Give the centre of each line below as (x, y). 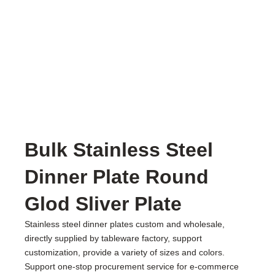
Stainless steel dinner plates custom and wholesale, (125, 224)
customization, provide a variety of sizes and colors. (125, 252)
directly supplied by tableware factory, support (114, 238)
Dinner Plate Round (117, 176)
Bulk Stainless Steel (119, 149)
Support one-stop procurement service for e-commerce (132, 266)
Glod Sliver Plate (103, 203)
